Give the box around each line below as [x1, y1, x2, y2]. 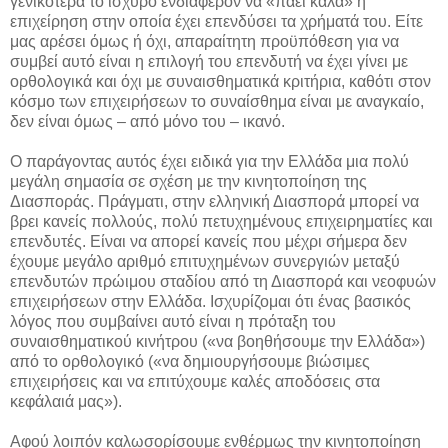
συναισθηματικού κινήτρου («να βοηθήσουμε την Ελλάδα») [10, 332, 425, 350]
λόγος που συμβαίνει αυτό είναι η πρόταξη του [10, 312, 336, 330]
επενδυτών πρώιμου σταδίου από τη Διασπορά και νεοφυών [10, 272, 436, 290]
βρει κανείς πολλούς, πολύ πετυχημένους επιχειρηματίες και [10, 212, 433, 230]
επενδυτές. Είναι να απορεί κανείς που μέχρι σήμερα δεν [10, 232, 407, 250]
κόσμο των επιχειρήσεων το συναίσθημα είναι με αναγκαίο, [10, 92, 424, 110]
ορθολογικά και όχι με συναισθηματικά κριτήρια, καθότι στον [10, 72, 431, 90]
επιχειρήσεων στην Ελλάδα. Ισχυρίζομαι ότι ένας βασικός [10, 292, 411, 310]
